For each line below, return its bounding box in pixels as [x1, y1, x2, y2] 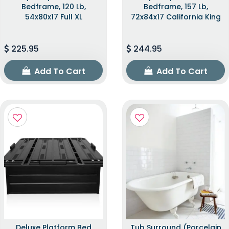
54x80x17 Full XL [25, 12, 82, 22]
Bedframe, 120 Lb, [21, 2, 86, 12]
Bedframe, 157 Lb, [143, 2, 208, 12]
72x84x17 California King [130, 12, 221, 22]
